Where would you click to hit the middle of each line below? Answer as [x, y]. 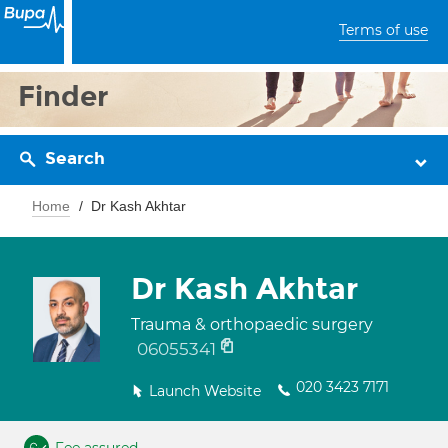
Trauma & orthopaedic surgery [252, 324]
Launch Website [205, 391]
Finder [63, 96]
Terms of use [383, 30]
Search [75, 158]
